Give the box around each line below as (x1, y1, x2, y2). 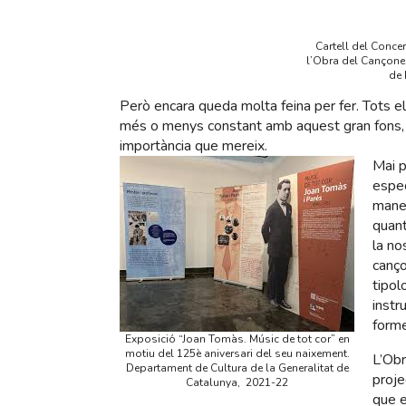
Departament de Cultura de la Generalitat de (125, 361, 349, 376)
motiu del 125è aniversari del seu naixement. (124, 346, 350, 362)
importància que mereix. (120, 136, 267, 157)
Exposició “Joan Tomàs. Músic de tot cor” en (124, 332, 350, 347)
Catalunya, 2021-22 (186, 375, 288, 391)
